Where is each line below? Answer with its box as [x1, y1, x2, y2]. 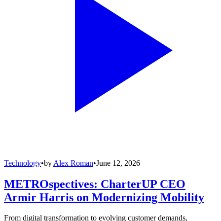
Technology [4, 158, 41, 167]
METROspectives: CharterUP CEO [4, 177, 185, 190]
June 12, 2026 [96, 158, 140, 167]
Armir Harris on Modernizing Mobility [4, 190, 204, 204]
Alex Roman [53, 158, 93, 167]
